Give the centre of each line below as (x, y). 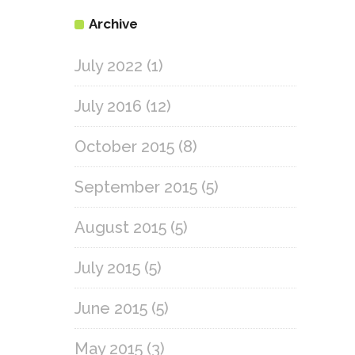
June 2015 (111, 308)
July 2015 (107, 268)
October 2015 (124, 147)
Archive (113, 24)
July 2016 (108, 106)
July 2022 (109, 66)
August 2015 (120, 227)
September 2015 (136, 187)
